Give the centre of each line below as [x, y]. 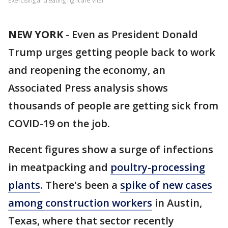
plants [24, 185]
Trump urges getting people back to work [112, 52]
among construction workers [80, 203]
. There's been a [80, 185]
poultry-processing [158, 167]
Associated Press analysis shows [88, 88]
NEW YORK [36, 34]
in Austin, [177, 203]
